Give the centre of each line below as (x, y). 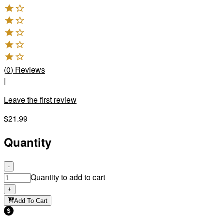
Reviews (30, 70)
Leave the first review (40, 100)
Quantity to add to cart (68, 177)
